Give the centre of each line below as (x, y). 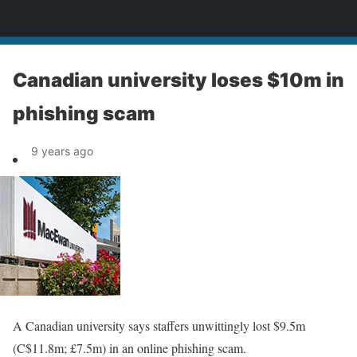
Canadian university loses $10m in (178, 80)
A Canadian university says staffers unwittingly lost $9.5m (159, 326)
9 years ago (62, 151)
